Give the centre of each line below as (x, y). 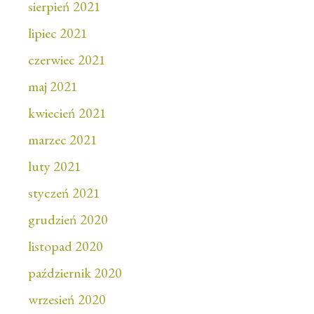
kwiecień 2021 (67, 113)
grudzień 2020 (68, 220)
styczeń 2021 (64, 193)
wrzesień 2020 (67, 300)
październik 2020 (75, 273)
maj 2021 (53, 87)
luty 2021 (55, 166)
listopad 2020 (66, 246)
